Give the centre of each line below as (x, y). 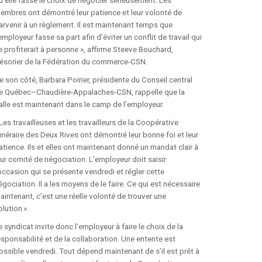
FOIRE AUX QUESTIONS (188, 24)
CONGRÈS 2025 (163, 99)
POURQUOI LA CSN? (182, 68)
